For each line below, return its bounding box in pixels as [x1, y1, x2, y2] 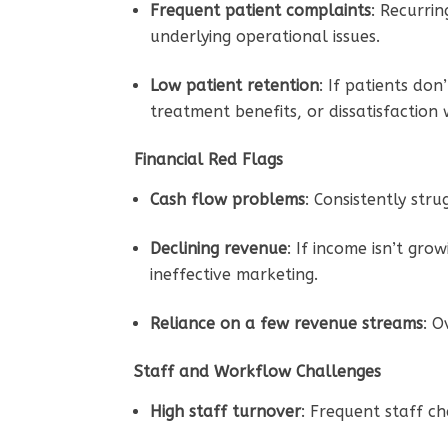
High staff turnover [150, 401, 302, 421]
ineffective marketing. [150, 264, 324, 284]
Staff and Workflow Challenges [134, 361, 382, 381]
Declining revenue [150, 238, 288, 258]
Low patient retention [150, 75, 320, 95]
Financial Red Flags [134, 149, 284, 169]
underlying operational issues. [150, 26, 386, 46]
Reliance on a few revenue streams [150, 313, 424, 333]
